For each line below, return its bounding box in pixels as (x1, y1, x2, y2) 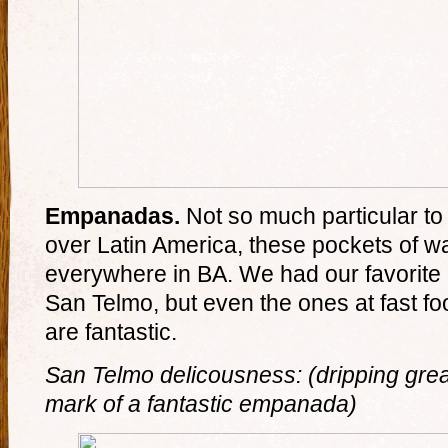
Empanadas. (45, 203, 186, 229)
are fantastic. (45, 319, 177, 345)
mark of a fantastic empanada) (45, 391, 357, 417)
